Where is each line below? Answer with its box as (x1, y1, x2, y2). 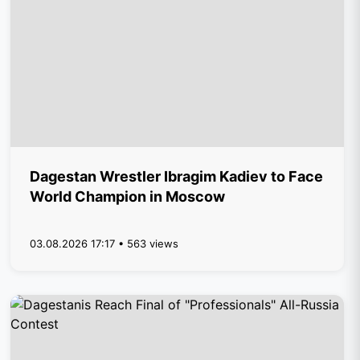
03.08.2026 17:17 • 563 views (30, 237, 179, 250)
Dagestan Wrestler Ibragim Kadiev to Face (30, 168, 324, 185)
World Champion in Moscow (30, 188, 226, 205)
